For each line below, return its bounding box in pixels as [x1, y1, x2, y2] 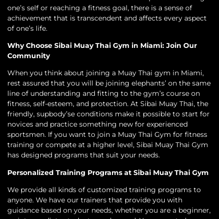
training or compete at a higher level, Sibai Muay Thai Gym [7, 140, 208, 150]
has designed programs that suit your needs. [7, 151, 160, 160]
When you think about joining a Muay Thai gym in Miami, [7, 68, 204, 78]
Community [7, 51, 50, 60]
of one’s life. [7, 23, 47, 33]
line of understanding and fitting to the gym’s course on [7, 89, 200, 98]
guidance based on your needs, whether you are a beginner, [7, 206, 211, 215]
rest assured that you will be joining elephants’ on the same [7, 79, 211, 88]
